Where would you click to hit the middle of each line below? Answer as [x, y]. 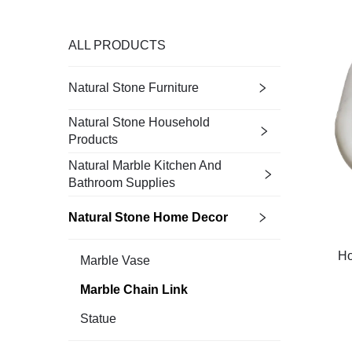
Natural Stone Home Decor [148, 217]
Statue [98, 319]
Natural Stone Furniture [134, 88]
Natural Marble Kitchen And [145, 165]
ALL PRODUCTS [117, 45]
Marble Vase [115, 260]
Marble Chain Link [134, 290]
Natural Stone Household [139, 122]
